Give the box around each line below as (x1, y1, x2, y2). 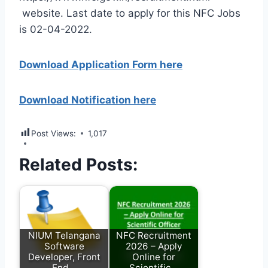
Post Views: (31, 128, 76, 138)
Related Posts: (19, 154, 138, 175)
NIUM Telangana (28, 229, 100, 241)
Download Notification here (19, 93, 156, 106)
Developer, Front (28, 251, 100, 263)
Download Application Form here (19, 58, 182, 71)
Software (44, 240, 84, 252)
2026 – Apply (125, 240, 182, 252)
